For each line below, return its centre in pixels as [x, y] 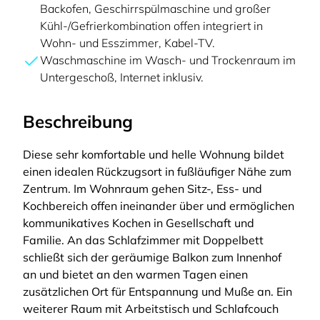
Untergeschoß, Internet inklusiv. [122, 77]
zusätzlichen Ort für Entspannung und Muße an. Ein [157, 291]
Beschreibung [78, 121]
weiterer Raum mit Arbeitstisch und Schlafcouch [151, 309]
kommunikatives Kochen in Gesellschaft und [139, 223]
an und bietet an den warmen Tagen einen [135, 274]
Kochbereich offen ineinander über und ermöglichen [159, 206]
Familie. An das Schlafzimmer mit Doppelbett [143, 240]
